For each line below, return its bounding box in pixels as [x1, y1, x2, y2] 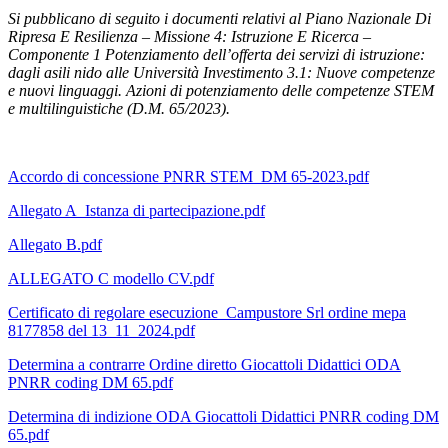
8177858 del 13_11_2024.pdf [8, 322, 195, 340]
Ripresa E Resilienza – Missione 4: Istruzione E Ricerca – [8, 28, 371, 46]
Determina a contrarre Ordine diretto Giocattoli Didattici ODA [8, 356, 401, 374]
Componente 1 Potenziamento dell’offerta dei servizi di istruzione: [8, 46, 425, 64]
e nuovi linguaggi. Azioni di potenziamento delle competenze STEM [8, 82, 434, 100]
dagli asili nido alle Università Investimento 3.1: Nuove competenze [8, 64, 435, 82]
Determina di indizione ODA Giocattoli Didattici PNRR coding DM [8, 408, 439, 426]
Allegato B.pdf [8, 236, 102, 254]
